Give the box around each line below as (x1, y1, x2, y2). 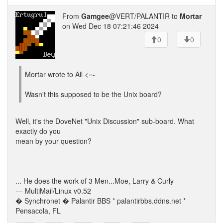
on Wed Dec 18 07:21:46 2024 (62, 21, 159, 31)
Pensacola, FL (15, 206, 61, 216)
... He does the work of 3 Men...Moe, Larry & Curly (15, 176, 174, 186)
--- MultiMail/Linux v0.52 (15, 186, 91, 196)
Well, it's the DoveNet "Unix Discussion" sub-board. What (15, 116, 194, 126)
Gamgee (81, 11, 109, 21)
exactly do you (15, 126, 61, 136)
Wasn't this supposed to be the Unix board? (25, 89, 162, 99)
